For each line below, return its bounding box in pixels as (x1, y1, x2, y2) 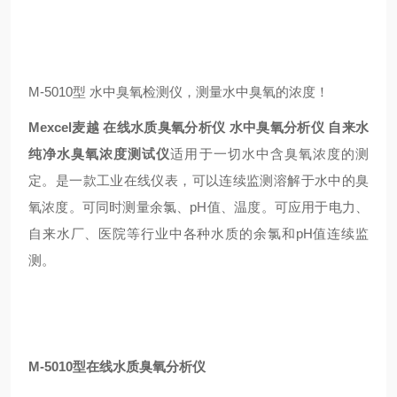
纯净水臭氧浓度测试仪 (28, 146, 171, 161)
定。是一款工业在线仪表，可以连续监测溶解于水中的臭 (28, 173, 369, 188)
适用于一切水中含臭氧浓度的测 (170, 146, 370, 161)
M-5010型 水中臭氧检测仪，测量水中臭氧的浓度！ (28, 84, 329, 99)
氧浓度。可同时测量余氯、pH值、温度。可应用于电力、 (28, 199, 369, 214)
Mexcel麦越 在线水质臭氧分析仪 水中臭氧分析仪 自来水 (28, 120, 369, 135)
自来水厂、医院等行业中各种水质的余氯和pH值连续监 (28, 226, 369, 241)
